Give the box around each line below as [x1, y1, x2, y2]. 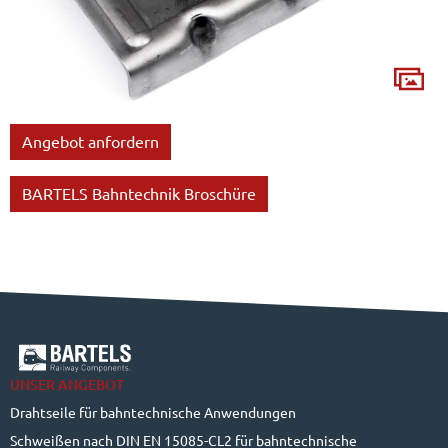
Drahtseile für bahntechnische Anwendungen [10, 405, 296, 421]
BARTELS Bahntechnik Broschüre [22, 184, 256, 203]
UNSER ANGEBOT [10, 376, 124, 393]
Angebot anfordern [22, 132, 159, 151]
